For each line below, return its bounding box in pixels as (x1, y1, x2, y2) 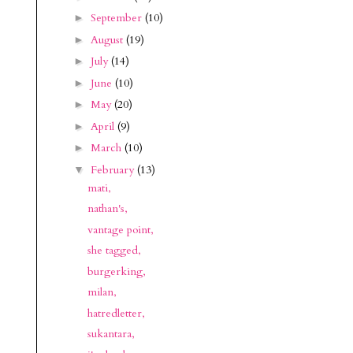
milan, (87, 284, 117, 299)
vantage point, (87, 221, 154, 237)
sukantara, (87, 326, 135, 341)
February (90, 162, 137, 177)
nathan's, (87, 201, 128, 216)
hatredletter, (87, 305, 145, 321)
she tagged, (87, 243, 141, 258)
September (90, 10, 145, 25)
